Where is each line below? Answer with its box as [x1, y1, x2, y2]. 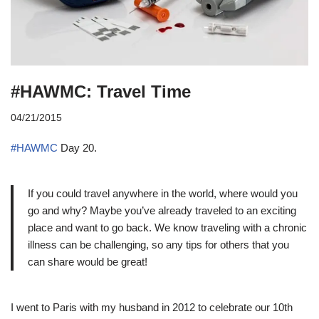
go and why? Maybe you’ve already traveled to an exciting [28, 204, 296, 216]
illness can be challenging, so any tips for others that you [28, 238, 289, 251]
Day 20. [58, 141, 97, 154]
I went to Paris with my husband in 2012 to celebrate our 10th [11, 300, 293, 313]
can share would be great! [28, 255, 147, 268]
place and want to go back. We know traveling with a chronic [28, 221, 307, 234]
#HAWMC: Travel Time [11, 81, 191, 101]
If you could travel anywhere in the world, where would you [28, 187, 298, 199]
